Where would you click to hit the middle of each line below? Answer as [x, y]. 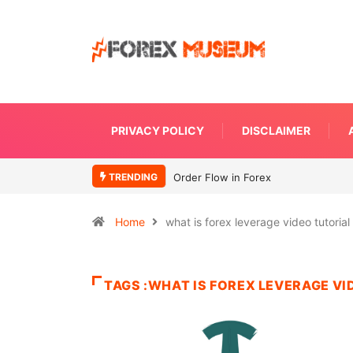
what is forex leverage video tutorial [258, 222]
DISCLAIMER [276, 130]
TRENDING [132, 177]
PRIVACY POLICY [158, 130]
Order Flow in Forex [222, 178]
